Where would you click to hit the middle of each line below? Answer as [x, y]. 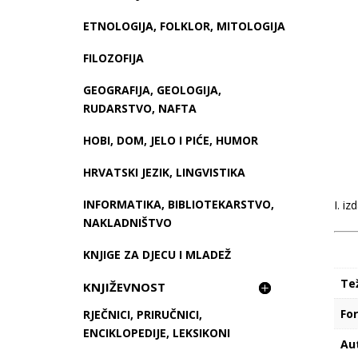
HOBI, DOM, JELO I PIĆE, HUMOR [171, 141]
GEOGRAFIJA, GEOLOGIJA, [153, 90]
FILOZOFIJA [114, 58]
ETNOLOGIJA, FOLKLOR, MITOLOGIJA [185, 26]
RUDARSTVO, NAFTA [140, 109]
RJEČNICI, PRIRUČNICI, [143, 315]
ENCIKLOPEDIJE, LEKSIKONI [157, 333]
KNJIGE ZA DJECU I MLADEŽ [157, 255]
